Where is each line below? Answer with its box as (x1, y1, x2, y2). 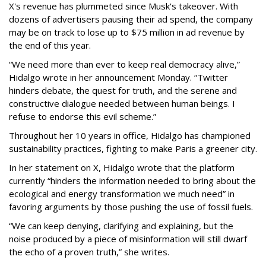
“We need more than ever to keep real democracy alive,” (9, 58, 240, 71)
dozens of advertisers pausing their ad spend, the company (9, 13, 253, 26)
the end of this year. (9, 39, 91, 52)
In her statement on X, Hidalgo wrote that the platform (9, 161, 235, 174)
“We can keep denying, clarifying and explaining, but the (9, 220, 233, 232)
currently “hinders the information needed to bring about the (9, 175, 256, 187)
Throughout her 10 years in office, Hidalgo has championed (9, 129, 251, 142)
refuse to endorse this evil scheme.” (9, 110, 156, 123)
